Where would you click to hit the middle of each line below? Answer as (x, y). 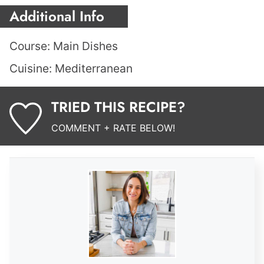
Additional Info (57, 16)
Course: (31, 46)
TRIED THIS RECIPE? (118, 107)
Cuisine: (32, 69)
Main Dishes (85, 46)
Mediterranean (94, 69)
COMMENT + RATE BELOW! (113, 128)
